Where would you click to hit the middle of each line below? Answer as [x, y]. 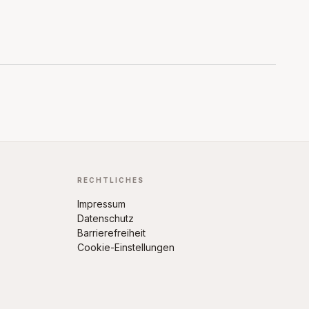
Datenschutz [106, 218]
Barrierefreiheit [111, 233]
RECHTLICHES [111, 180]
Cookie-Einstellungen [126, 247]
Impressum [101, 204]
